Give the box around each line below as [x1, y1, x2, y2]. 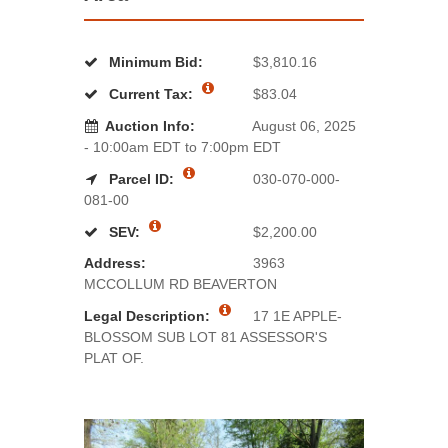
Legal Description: [84, 308, 214, 324]
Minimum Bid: [105, 54, 203, 70]
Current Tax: [109, 86, 197, 102]
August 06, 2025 [249, 118, 356, 134]
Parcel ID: [109, 171, 178, 187]
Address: [84, 255, 146, 271]
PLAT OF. [84, 350, 144, 366]
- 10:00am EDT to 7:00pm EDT [84, 139, 281, 155]
